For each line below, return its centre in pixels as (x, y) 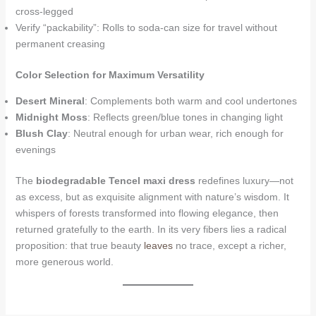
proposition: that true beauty (79, 245)
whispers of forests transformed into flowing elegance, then (147, 213)
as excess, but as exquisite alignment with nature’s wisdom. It (152, 197)
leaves (159, 245)
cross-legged (44, 11)
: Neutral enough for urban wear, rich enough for (175, 133)
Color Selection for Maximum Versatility (110, 75)
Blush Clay (41, 133)
